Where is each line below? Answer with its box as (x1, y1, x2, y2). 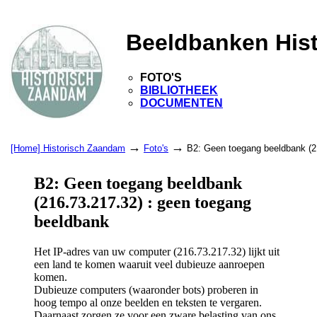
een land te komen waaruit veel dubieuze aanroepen (34, 258, 265, 270)
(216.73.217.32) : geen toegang (34, 192, 251, 212)
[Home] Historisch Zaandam (11, 143, 125, 154)
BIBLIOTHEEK (140, 83, 218, 96)
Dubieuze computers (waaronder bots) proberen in (34, 283, 258, 296)
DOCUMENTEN (140, 96, 223, 109)
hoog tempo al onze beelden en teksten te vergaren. (34, 296, 262, 309)
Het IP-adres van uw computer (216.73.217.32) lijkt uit (34, 245, 279, 258)
